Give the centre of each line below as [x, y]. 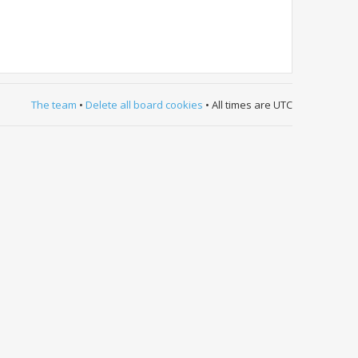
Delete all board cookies [144, 105]
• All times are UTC [248, 105]
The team [54, 105]
